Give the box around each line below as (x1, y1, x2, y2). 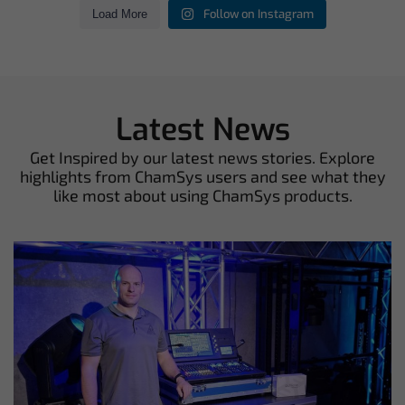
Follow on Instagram (202, 5, 314, 22)
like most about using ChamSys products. (52, 184, 353, 205)
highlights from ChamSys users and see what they (19, 165, 386, 186)
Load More (91, 6, 147, 21)
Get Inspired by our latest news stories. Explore (30, 146, 375, 167)
